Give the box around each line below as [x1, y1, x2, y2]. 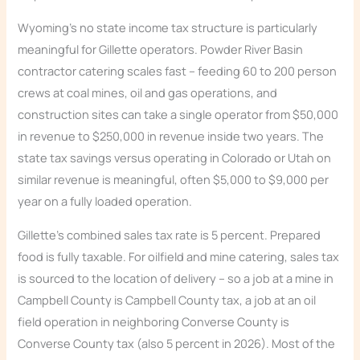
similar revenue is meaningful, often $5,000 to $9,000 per [18, 170, 329, 187]
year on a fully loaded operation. [18, 192, 193, 209]
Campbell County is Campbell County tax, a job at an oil [18, 291, 317, 308]
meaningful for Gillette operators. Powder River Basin [18, 40, 304, 57]
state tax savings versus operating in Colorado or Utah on [18, 149, 332, 166]
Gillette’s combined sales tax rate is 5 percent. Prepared [18, 226, 321, 243]
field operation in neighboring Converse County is [18, 313, 290, 329]
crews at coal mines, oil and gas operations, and [18, 84, 278, 100]
